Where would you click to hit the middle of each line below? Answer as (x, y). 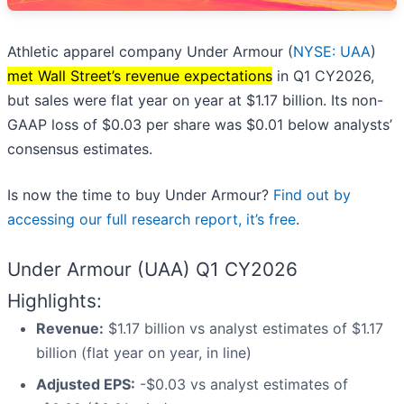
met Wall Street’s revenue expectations (140, 75)
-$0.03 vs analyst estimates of (242, 384)
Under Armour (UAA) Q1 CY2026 (152, 269)
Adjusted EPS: (86, 384)
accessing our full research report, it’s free (151, 219)
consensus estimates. (80, 148)
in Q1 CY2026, (323, 75)
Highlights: (55, 300)
